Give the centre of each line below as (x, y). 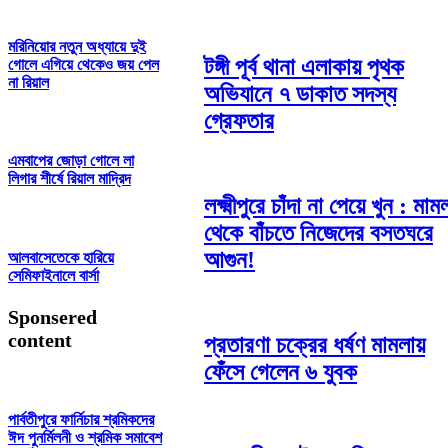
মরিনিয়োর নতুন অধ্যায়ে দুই (77, 46)
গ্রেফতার (239, 121)
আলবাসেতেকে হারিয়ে (61, 257)
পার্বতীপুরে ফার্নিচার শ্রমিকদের (81, 420)
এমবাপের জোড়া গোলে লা (71, 161)
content (40, 339)
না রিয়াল (28, 82)
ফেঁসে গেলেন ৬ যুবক (280, 371)
